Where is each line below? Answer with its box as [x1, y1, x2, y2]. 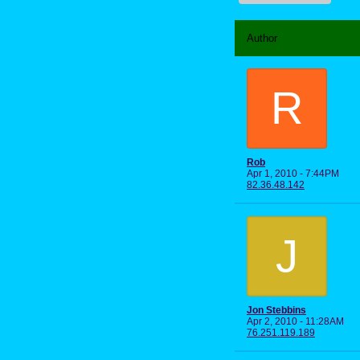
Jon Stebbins [247, 304, 306, 316]
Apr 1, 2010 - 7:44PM [247, 167, 339, 179]
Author [247, 31, 277, 44]
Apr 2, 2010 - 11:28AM [247, 315, 344, 327]
